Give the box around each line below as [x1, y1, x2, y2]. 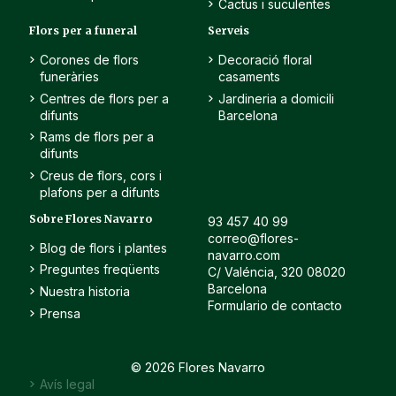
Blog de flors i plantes [39, 240, 167, 255]
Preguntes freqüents [39, 262, 160, 278]
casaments [217, 69, 280, 85]
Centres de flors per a [39, 90, 169, 106]
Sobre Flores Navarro [28, 211, 152, 225]
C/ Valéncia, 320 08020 [207, 263, 346, 279]
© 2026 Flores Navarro [131, 359, 265, 375]
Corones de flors [39, 52, 139, 68]
